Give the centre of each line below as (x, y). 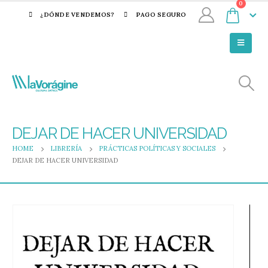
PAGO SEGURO (161, 15)
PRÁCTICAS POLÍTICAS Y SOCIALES (157, 148)
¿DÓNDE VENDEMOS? (77, 15)
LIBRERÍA (66, 148)
